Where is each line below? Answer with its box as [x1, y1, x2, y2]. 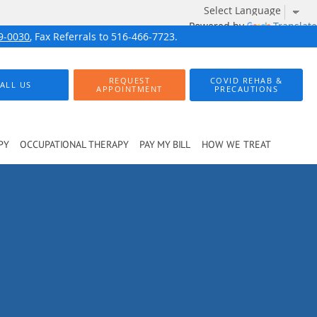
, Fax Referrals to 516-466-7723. [30, 30, 178, 43]
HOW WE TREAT [202, 138, 271, 151]
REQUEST [108, 75, 151, 86]
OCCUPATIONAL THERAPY [20, 138, 128, 151]
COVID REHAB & [209, 75, 283, 86]
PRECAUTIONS [214, 83, 279, 94]
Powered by [189, 19, 247, 33]
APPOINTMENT [96, 83, 163, 94]
